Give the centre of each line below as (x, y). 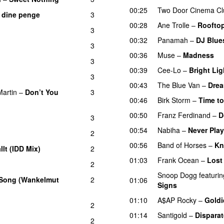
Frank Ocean (178, 160)
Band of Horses (182, 145)
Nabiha (169, 130)
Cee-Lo (169, 70)
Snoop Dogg (177, 175)
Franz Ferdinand (184, 115)
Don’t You (42, 92)
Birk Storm (174, 100)
